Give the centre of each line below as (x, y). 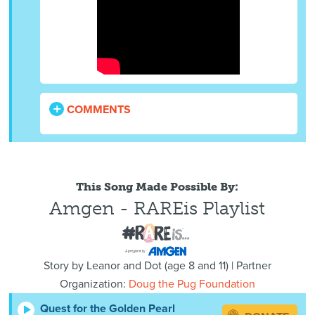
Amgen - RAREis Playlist (157, 208)
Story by (65, 266)
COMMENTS (98, 110)
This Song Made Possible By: (157, 187)
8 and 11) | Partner (228, 266)
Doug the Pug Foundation (192, 284)
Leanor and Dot (124, 266)
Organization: (94, 284)
